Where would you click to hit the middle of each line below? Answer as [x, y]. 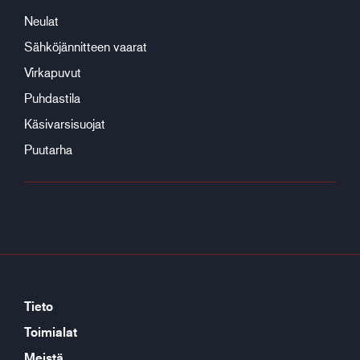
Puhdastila [52, 98]
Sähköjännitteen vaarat [86, 46]
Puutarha [48, 149]
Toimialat [51, 332]
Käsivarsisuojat [65, 123]
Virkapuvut [53, 72]
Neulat [41, 20]
